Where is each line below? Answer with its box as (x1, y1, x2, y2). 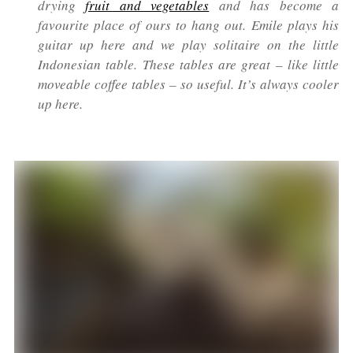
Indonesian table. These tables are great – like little (38, 55, 339, 74)
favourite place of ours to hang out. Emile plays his (38, 16, 339, 35)
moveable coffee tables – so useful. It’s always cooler (38, 75, 339, 94)
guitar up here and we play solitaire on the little (38, 35, 339, 54)
